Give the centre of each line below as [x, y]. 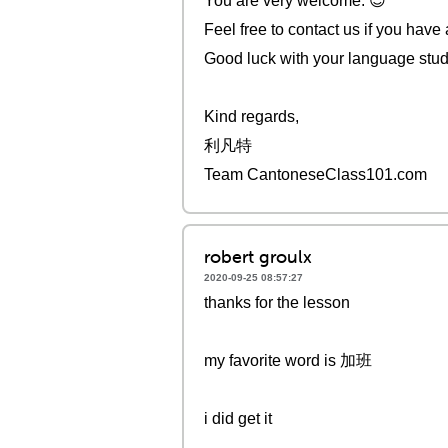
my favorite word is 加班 [288, 360]
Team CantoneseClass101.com [315, 174]
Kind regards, [251, 116]
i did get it [238, 418]
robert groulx [258, 256]
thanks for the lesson [277, 302]
